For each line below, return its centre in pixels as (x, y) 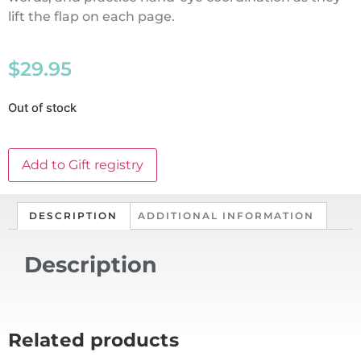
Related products (93, 340)
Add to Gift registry (83, 165)
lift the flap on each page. (91, 17)
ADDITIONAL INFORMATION (226, 215)
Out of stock (42, 108)
